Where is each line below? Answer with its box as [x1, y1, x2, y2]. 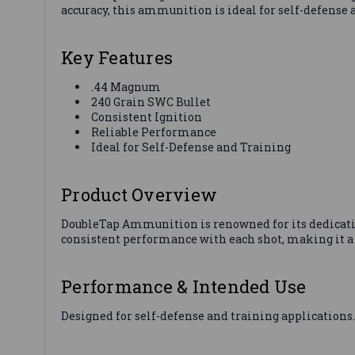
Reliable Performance [91, 124, 217, 139]
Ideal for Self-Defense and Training [91, 139, 292, 155]
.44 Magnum [91, 78, 162, 94]
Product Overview [61, 182, 217, 206]
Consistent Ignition [91, 109, 203, 124]
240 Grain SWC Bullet [91, 94, 212, 109]
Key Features [61, 45, 173, 69]
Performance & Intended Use [61, 274, 307, 298]
